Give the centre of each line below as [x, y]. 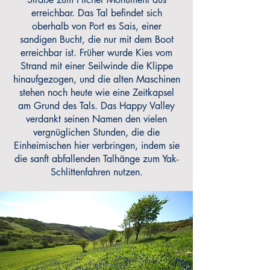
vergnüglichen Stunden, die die [96, 132]
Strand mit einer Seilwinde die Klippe [96, 66]
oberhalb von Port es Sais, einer [96, 26]
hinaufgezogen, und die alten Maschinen [96, 79]
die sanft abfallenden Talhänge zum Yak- [96, 159]
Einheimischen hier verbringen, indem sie [96, 146]
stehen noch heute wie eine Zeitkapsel [96, 93]
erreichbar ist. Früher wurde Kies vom [96, 53]
